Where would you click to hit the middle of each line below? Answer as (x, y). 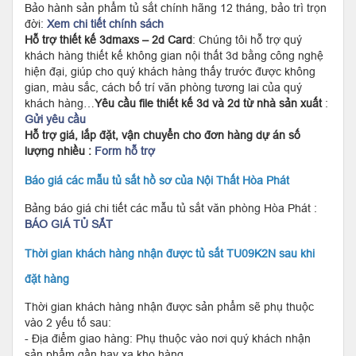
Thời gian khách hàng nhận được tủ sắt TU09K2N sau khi (170, 253)
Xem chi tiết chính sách (105, 23)
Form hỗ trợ (125, 151)
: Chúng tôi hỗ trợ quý (247, 39)
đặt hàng (47, 279)
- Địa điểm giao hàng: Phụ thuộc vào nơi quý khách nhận (168, 338)
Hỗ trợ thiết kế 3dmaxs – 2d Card (108, 39)
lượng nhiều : (60, 151)
